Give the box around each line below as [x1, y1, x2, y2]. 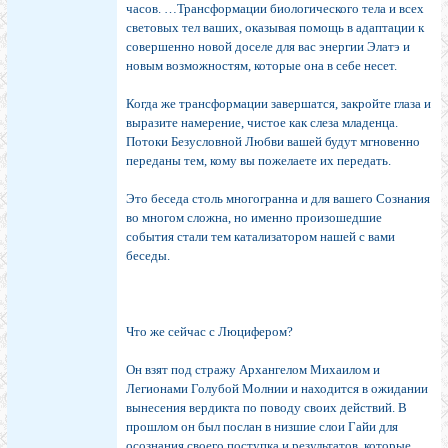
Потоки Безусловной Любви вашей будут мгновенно [126, 134, 420, 150]
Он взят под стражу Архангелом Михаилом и [126, 362, 380, 378]
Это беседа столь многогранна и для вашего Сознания [126, 191, 430, 207]
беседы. [126, 248, 170, 264]
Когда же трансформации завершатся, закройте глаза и [126, 96, 431, 112]
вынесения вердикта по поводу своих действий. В [126, 400, 407, 416]
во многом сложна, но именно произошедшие [126, 210, 382, 226]
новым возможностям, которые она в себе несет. [126, 58, 397, 74]
